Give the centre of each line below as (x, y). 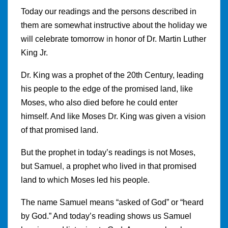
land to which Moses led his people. (85, 180)
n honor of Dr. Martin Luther (157, 39)
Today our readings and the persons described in (109, 11)
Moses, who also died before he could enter (99, 102)
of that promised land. (60, 130)
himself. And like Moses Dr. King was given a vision (113, 116)
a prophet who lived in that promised (131, 166)
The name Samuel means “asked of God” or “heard (112, 202)
